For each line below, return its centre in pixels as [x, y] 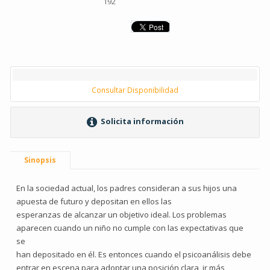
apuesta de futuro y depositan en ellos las [94, 201]
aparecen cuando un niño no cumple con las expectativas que [130, 228]
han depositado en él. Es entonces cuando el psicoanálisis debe [134, 254]
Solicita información [141, 121]
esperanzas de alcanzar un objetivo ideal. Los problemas [121, 215]
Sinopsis [40, 160]
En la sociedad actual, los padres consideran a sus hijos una [127, 188]
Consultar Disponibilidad [135, 90]
